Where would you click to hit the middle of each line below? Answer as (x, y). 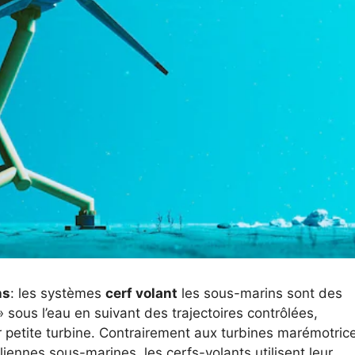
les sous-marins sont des (260, 294)
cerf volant (141, 294)
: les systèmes (58, 294)
